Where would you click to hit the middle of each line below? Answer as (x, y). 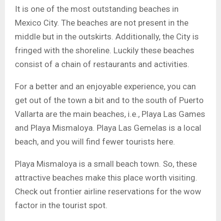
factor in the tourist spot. (61, 205)
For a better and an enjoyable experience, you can (105, 86)
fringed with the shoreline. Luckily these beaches (105, 50)
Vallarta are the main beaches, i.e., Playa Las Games (110, 114)
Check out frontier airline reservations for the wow (108, 191)
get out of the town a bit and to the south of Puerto (109, 100)
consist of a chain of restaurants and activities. (102, 64)
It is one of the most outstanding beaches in (97, 9)
